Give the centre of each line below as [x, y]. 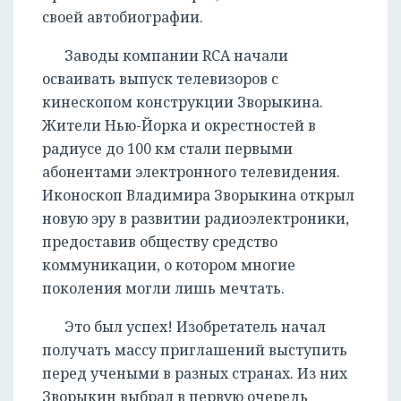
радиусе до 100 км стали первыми [167, 149]
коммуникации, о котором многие [169, 265]
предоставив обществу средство [160, 242]
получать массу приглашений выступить [195, 350]
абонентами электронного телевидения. [191, 172]
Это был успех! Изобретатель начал [195, 327]
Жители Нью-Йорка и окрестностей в [179, 126]
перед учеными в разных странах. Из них [195, 374]
